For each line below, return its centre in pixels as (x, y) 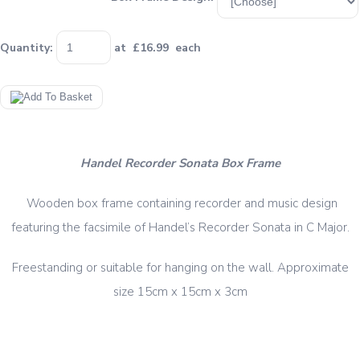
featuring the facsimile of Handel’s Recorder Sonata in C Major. (180, 228)
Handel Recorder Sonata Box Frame (180, 164)
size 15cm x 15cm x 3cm (180, 292)
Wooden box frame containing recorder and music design (180, 204)
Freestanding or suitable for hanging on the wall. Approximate (180, 268)
